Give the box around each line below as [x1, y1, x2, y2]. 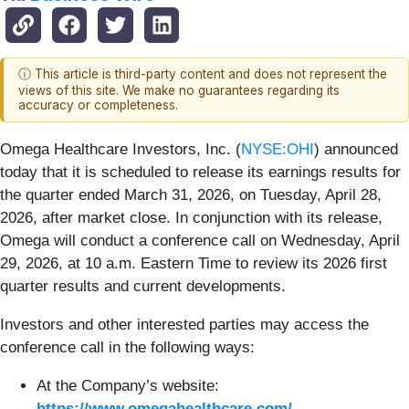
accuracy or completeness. [18, 98, 178, 113]
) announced [314, 140, 398, 158]
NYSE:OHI [241, 140, 314, 158]
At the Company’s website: [37, 376, 219, 394]
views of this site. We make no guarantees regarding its [18, 83, 340, 99]
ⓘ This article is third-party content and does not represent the [18, 67, 387, 82]
